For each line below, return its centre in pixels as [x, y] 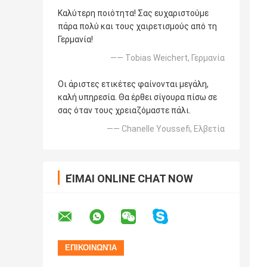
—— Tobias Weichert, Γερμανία [167, 58]
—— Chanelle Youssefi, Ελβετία [166, 128]
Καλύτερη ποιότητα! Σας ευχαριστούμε [133, 13]
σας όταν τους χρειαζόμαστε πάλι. [124, 110]
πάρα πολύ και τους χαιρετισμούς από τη [137, 26]
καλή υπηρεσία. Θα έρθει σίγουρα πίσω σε [137, 97]
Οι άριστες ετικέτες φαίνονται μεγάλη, [133, 84]
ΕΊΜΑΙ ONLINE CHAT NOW [129, 178]
